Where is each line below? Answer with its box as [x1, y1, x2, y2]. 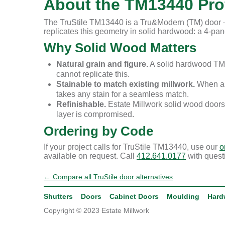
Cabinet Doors [109, 192, 159, 200]
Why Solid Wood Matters [44, 40, 196, 55]
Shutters [44, 192, 73, 200]
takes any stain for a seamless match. [56, 90, 189, 98]
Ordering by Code [44, 124, 153, 139]
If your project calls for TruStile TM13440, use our [44, 143, 219, 151]
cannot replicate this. [56, 70, 130, 78]
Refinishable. [56, 100, 106, 108]
